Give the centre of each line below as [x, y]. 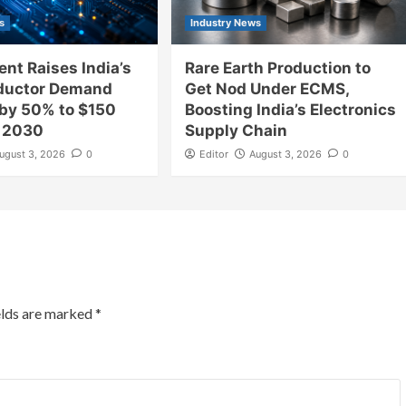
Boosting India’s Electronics [290, 109]
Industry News [225, 22]
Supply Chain [236, 130]
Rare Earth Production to [277, 68]
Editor [213, 154]
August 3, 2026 [285, 154]
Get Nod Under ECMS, [266, 88]
